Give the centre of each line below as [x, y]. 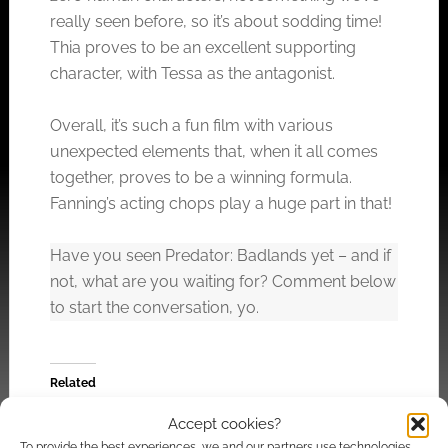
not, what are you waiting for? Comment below [222, 281]
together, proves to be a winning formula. [200, 177]
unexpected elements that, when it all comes [213, 151]
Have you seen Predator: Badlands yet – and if [220, 255]
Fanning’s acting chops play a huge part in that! [220, 203]
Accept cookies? [224, 423]
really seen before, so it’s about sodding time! [215, 21]
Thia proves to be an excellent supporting [202, 47]
